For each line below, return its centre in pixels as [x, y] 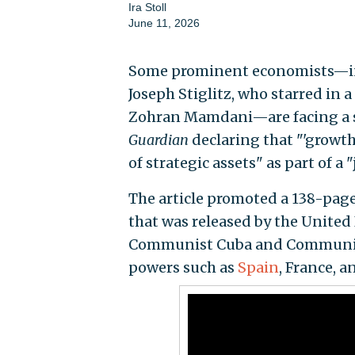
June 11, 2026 [164, 23]
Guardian [158, 139]
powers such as [183, 267]
